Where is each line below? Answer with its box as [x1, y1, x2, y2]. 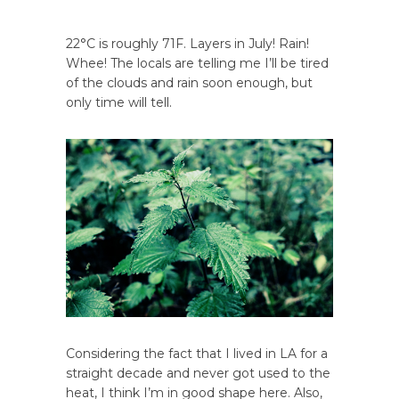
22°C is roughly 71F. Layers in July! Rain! [66, 36, 309, 53]
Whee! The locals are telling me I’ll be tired [66, 55, 329, 72]
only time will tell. [66, 94, 172, 111]
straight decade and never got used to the [66, 365, 330, 382]
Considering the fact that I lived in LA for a [66, 346, 328, 362]
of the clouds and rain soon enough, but [66, 75, 313, 92]
